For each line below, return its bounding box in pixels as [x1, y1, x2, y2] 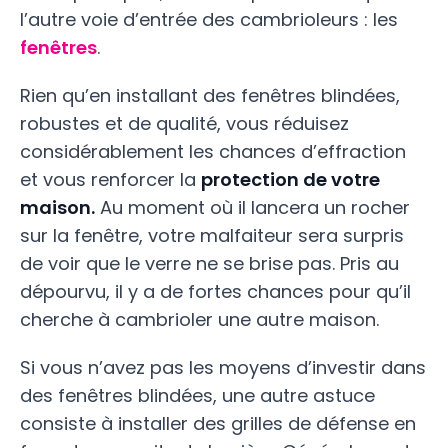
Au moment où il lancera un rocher [95, 195, 410, 220]
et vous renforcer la [20, 167, 201, 192]
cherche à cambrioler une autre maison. [20, 307, 379, 332]
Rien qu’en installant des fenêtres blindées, [20, 83, 400, 108]
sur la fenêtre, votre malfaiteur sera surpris [20, 223, 404, 248]
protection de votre [201, 167, 380, 192]
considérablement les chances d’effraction [20, 139, 406, 164]
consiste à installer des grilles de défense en [20, 411, 416, 436]
